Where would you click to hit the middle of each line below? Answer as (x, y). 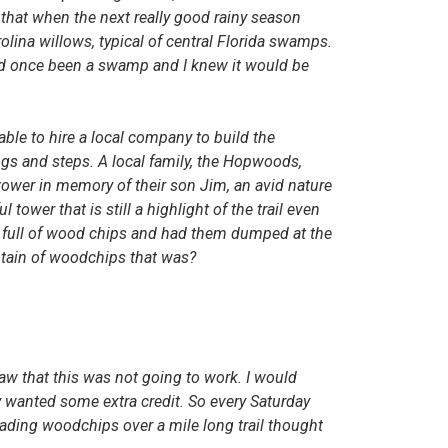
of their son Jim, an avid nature (224, 185)
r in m (50, 185)
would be (277, 65)
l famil (162, 161)
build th (240, 137)
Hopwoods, (262, 161)
